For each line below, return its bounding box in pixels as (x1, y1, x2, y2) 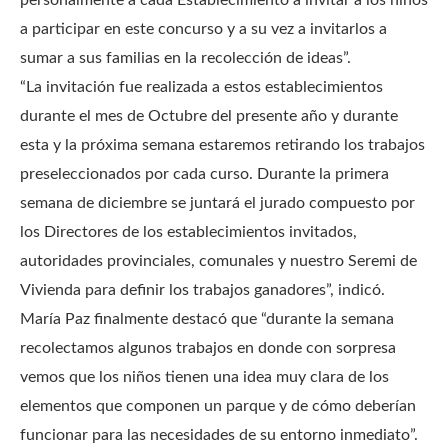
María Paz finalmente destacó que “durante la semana (20, 311, 394, 328)
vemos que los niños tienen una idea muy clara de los (20, 369, 389, 386)
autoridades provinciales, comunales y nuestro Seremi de (20, 253, 417, 270)
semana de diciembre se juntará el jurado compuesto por (20, 195, 415, 212)
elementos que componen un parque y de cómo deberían (20, 398, 416, 415)
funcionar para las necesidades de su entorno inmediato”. (20, 427, 418, 444)
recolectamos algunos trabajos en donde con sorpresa (20, 340, 396, 357)
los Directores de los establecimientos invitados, (20, 224, 357, 241)
